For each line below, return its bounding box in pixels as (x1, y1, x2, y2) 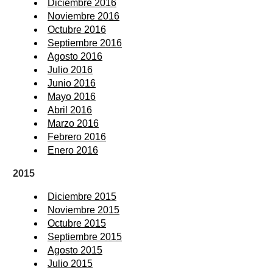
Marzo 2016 (48, 118, 99, 129)
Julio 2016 (48, 64, 93, 75)
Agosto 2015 (48, 244, 102, 255)
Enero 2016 (48, 144, 98, 155)
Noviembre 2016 (48, 10, 119, 21)
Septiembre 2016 (48, 37, 122, 48)
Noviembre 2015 (48, 204, 119, 215)
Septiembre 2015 (48, 231, 122, 242)
